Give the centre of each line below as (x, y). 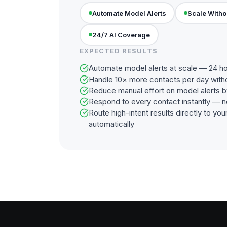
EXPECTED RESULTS (119, 51)
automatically (111, 124)
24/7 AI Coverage (121, 35)
